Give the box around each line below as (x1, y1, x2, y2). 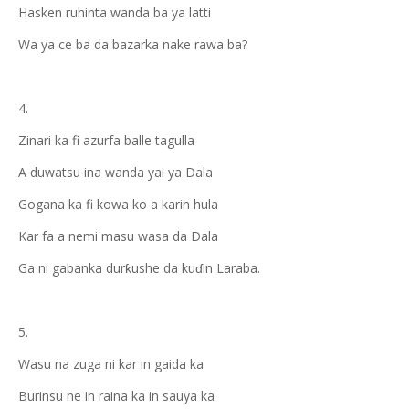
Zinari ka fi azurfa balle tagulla (18, 131, 194, 149)
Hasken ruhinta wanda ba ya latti (18, 4, 211, 21)
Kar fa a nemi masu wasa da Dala (18, 227, 218, 245)
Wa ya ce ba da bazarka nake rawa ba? (18, 36, 247, 53)
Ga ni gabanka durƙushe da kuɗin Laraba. (18, 259, 260, 277)
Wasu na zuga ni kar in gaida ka (18, 355, 204, 372)
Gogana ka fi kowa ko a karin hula (18, 195, 218, 213)
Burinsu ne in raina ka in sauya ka (18, 387, 215, 404)
